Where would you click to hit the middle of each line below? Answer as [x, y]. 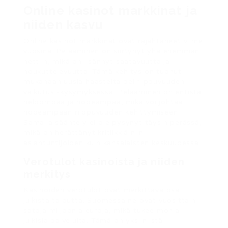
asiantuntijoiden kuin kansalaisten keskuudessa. [112, 143]
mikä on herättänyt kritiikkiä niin [84, 133]
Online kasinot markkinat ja [110, 10]
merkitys [47, 174]
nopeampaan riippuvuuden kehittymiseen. [102, 112]
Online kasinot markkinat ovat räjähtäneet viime [113, 41]
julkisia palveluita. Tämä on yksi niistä [93, 221]
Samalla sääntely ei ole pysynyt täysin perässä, [113, 122]
